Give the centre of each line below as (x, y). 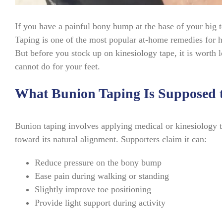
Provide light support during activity (100, 203)
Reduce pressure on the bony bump (98, 163)
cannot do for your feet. (57, 67)
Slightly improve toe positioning (93, 190)
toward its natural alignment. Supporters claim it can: (111, 139)
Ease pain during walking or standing (102, 176)
